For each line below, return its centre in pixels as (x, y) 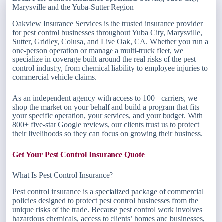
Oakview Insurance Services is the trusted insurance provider (108, 23)
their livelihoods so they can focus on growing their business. (108, 133)
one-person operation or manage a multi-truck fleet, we (98, 50)
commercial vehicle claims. (55, 77)
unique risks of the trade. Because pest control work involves (108, 209)
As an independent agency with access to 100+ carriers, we (105, 98)
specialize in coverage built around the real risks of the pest (104, 59)
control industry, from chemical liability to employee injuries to (110, 68)
